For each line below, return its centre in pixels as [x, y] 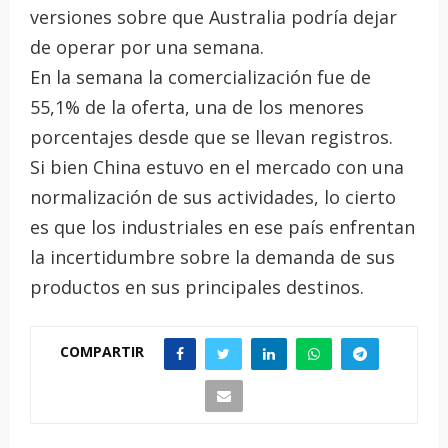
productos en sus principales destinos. [197, 286]
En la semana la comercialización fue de [200, 76]
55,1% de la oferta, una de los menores [197, 106]
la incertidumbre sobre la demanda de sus [212, 256]
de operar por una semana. [147, 46]
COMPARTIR [102, 352]
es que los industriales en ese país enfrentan [222, 226]
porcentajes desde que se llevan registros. [211, 136]
